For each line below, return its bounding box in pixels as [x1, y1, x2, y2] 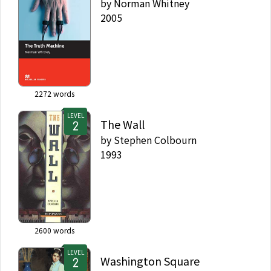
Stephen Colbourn [114, 132, 197, 147]
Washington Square [100, 252, 200, 269]
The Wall [100, 116, 145, 132]
